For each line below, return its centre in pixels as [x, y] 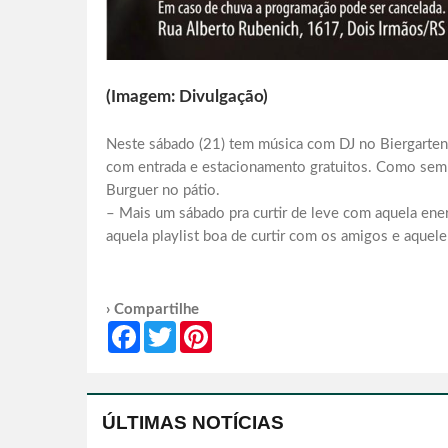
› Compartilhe [152, 310]
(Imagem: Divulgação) [187, 97]
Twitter [197, 329]
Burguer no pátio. [163, 191]
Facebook [169, 329]
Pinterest [239, 329]
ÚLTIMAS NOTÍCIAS [193, 423]
